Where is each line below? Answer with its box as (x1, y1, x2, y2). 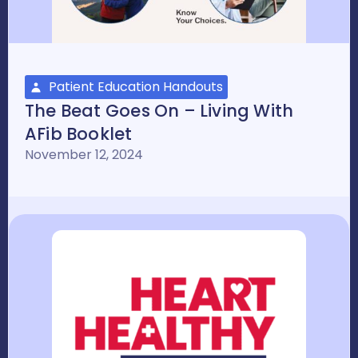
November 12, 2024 (25, 145, 143, 164)
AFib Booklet (25, 121, 133, 145)
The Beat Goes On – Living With (25, 98, 294, 122)
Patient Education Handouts (49, 77, 223, 96)
